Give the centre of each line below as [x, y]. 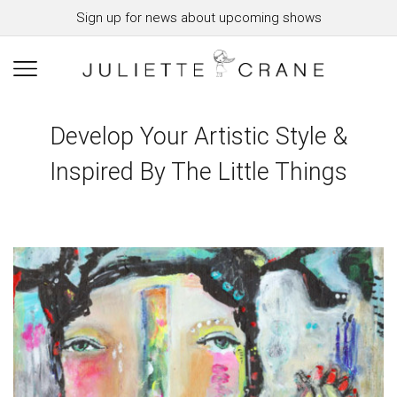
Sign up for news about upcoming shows [198, 18]
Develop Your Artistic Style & [198, 136]
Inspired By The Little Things [198, 172]
